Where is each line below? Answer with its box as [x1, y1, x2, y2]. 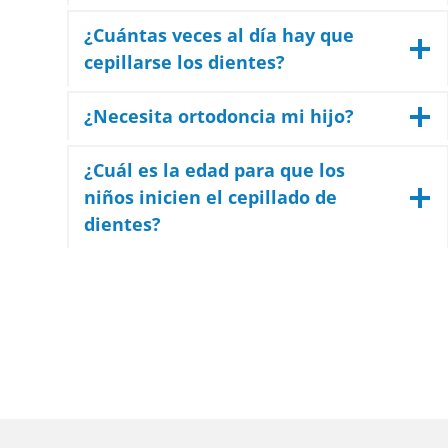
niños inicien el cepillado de [84, 185, 338, 210]
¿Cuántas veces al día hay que [84, 23, 355, 48]
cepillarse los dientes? [84, 50, 286, 75]
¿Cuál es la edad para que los [84, 158, 346, 183]
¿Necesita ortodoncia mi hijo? [84, 104, 355, 129]
